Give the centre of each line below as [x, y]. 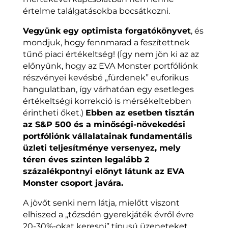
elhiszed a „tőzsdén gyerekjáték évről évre [108, 215]
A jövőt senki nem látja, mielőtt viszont [101, 203]
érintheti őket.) [54, 113]
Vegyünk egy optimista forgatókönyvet [107, 31]
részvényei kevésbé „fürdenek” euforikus [106, 78]
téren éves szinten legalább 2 [86, 160]
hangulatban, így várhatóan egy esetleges [108, 90]
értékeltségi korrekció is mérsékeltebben [107, 101]
